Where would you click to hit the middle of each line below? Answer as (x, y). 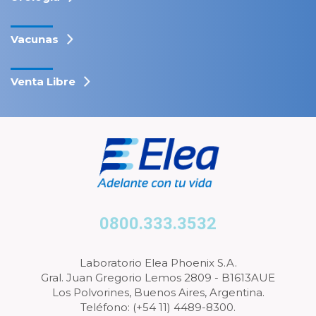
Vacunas (35, 39)
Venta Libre (43, 81)
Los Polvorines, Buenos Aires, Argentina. (158, 292)
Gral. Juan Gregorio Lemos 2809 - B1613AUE (158, 278)
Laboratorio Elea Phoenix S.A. (158, 263)
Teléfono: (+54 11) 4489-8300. (158, 307)
